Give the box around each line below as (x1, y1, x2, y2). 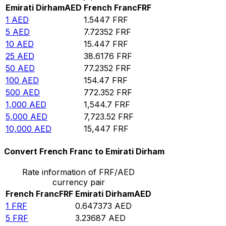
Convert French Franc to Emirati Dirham (4, 146, 164, 156)
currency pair (52, 177, 105, 187)
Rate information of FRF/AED (22, 166, 135, 177)
